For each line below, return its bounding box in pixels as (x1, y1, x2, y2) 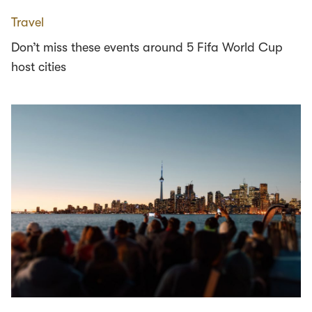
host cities (11, 60, 66, 74)
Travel (11, 15, 44, 29)
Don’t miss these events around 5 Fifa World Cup (11, 40, 283, 54)
